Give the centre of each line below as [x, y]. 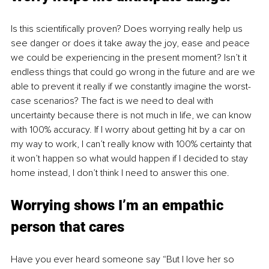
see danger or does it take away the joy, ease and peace [131, 43]
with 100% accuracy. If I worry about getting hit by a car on [129, 129]
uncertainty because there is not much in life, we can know [132, 115]
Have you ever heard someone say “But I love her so [124, 259]
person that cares [68, 227]
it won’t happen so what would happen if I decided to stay [131, 158]
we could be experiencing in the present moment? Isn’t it [130, 57]
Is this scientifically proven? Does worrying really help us [128, 29]
